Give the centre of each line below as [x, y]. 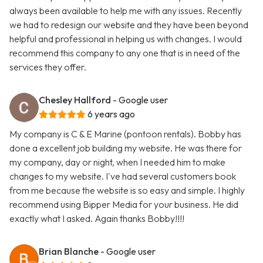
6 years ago [111, 114]
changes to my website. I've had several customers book [123, 176]
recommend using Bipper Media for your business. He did [124, 205]
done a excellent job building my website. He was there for [126, 148]
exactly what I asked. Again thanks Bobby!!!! [97, 219]
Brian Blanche [69, 252]
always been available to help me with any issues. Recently [126, 11]
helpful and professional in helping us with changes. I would [126, 39]
